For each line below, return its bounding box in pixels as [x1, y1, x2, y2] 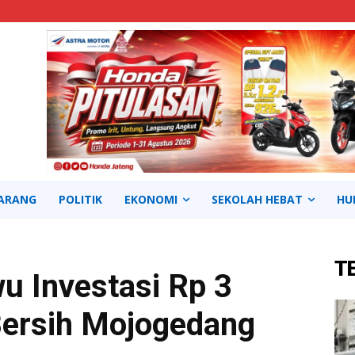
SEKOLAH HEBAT [212, 192, 303, 208]
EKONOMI [124, 192, 177, 208]
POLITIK [59, 192, 102, 208]
